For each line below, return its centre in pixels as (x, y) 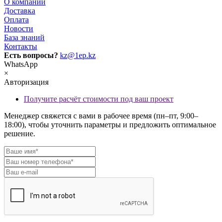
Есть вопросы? (31, 55)
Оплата (16, 20)
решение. (20, 134)
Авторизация (26, 82)
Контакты (21, 47)
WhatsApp (21, 64)
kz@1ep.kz (78, 55)
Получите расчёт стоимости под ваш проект (99, 99)
